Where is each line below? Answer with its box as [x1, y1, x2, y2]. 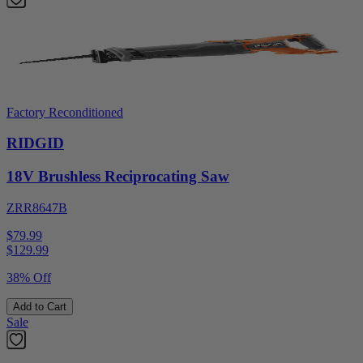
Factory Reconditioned [6, 105, 123, 119]
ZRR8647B [6, 200, 67, 215]
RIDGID [6, 135, 64, 152]
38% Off [6, 270, 51, 284]
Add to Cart [13, 300, 66, 313]
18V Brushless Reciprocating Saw [6, 168, 229, 186]
